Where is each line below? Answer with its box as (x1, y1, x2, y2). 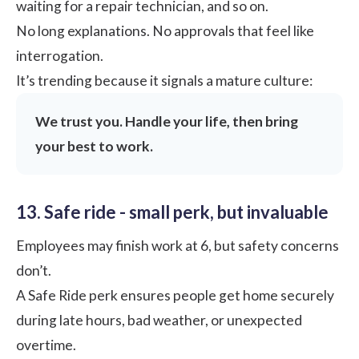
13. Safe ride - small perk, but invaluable (16, 200, 329, 223)
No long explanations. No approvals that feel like (16, 22, 314, 39)
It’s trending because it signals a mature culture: (16, 71, 313, 89)
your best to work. (35, 137, 153, 155)
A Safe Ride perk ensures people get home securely (16, 286, 334, 304)
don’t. (16, 261, 51, 279)
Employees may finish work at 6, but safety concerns (16, 236, 339, 254)
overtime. (16, 336, 76, 353)
